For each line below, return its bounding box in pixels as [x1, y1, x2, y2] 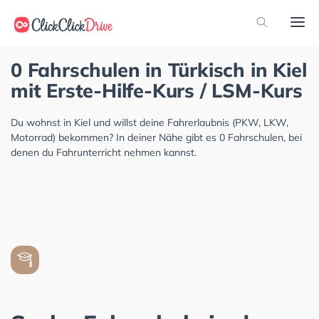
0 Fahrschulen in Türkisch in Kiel [11, 58, 307, 82]
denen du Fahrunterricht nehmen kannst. [11, 146, 197, 159]
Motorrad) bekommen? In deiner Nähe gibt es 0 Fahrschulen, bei [11, 131, 302, 144]
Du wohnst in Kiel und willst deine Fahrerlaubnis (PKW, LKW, [11, 116, 288, 129]
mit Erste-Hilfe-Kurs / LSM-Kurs [11, 78, 303, 103]
